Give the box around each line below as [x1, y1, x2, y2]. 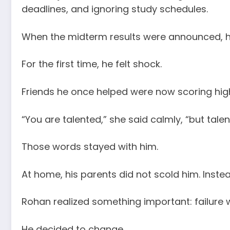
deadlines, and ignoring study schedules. [22, 3, 208, 16]
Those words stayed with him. [22, 140, 158, 154]
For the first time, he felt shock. [22, 57, 162, 71]
